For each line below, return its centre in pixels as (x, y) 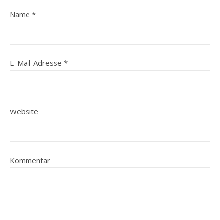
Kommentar (30, 160)
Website (24, 111)
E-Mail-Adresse (37, 63)
